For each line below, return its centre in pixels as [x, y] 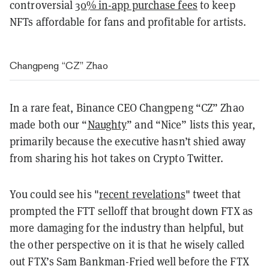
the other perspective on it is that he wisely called [127, 244]
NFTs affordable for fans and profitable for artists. [129, 22]
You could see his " [54, 194]
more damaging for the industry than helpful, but [127, 228]
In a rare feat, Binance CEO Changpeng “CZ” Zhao [127, 107]
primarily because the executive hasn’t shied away [128, 141]
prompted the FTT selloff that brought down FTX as [131, 211]
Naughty [107, 124]
